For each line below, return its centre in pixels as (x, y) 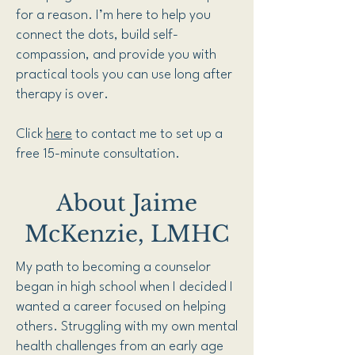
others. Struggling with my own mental (127, 327)
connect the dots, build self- (97, 35)
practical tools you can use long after (124, 75)
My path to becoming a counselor (113, 267)
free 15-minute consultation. (98, 154)
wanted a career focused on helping (121, 307)
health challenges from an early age (120, 347)
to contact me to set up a (147, 134)
